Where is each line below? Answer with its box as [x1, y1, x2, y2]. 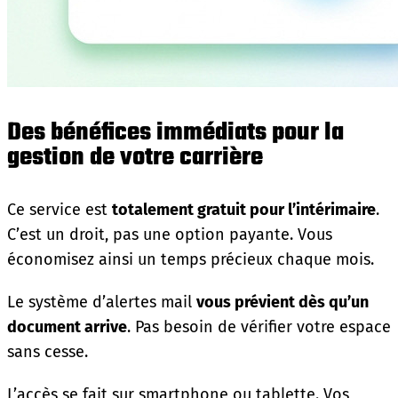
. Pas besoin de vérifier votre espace [127, 316, 391, 337]
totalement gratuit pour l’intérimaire [112, 199, 376, 219]
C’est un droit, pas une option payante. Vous [7, 224, 332, 244]
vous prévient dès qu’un [196, 291, 369, 312]
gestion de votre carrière [7, 138, 263, 177]
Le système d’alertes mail [7, 291, 196, 312]
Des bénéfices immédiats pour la [7, 113, 344, 152]
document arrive [7, 316, 127, 337]
